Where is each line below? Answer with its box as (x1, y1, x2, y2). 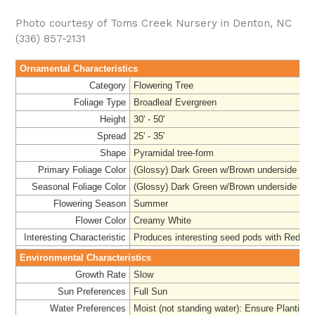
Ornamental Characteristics (20, 63, 138, 75)
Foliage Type (74, 97, 126, 108)
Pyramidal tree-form (134, 148, 214, 159)
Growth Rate (75, 269, 126, 281)
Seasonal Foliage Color (32, 181, 126, 193)
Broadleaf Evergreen (134, 97, 217, 108)
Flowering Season (53, 198, 126, 210)
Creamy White (134, 215, 191, 226)
